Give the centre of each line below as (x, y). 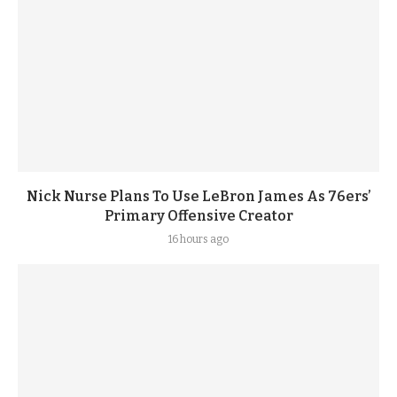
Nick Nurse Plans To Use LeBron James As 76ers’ (198, 196)
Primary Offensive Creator (198, 216)
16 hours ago (198, 239)
